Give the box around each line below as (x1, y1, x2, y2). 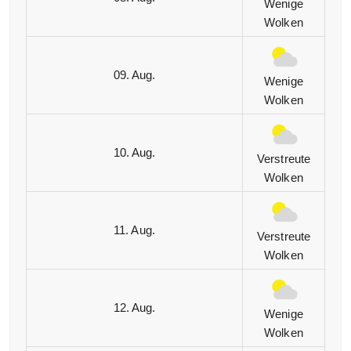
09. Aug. (113, 68, 156, 82)
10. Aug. (113, 146, 156, 160)
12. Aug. (113, 301, 156, 315)
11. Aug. (114, 223, 155, 237)
